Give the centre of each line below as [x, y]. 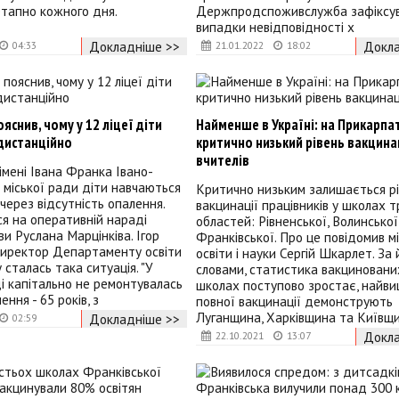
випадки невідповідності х [275, 27]
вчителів [222, 160]
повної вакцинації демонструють [294, 301]
